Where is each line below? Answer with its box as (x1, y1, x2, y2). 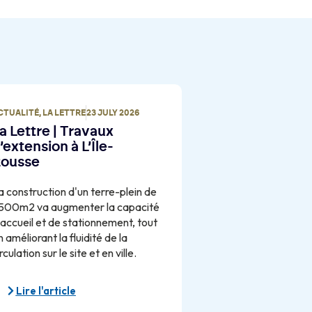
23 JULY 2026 (86, 109, 139, 118)
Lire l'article (15, 284, 76, 298)
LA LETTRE (42, 109, 86, 118)
